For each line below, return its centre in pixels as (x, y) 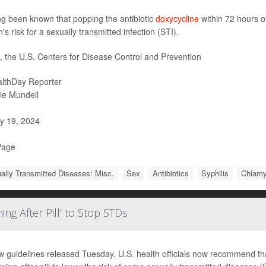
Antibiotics (171, 173)
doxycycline (177, 18)
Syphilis (215, 173)
